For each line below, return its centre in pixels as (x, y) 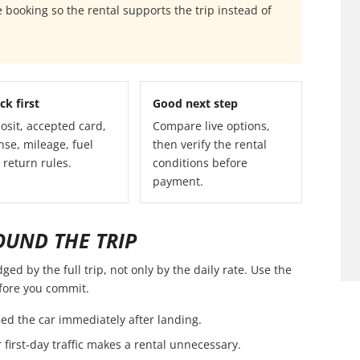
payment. (178, 182)
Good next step (195, 104)
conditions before (200, 163)
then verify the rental (210, 145)
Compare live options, (211, 126)
